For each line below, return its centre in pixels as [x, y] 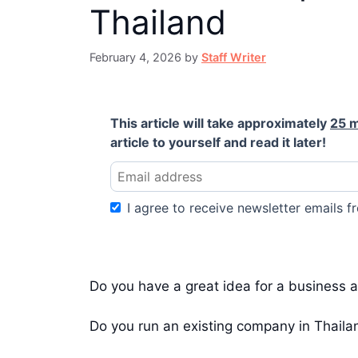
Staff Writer [234, 57]
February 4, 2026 [135, 57]
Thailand [158, 22]
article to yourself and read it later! [218, 142]
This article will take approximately [220, 123]
